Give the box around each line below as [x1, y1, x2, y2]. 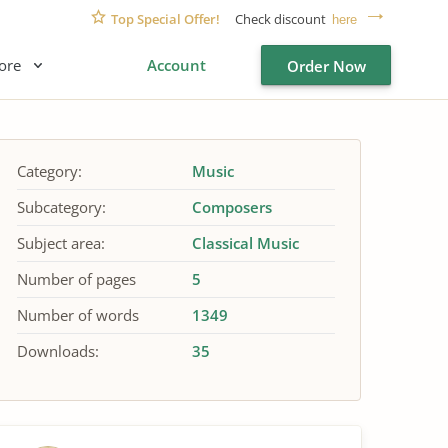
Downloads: [17, 341, 99, 361]
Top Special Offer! [111, 9, 220, 28]
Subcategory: [17, 197, 106, 217]
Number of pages [17, 269, 136, 289]
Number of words [17, 305, 139, 325]
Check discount [232, 9, 329, 28]
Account [147, 55, 206, 75]
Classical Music [191, 233, 299, 253]
